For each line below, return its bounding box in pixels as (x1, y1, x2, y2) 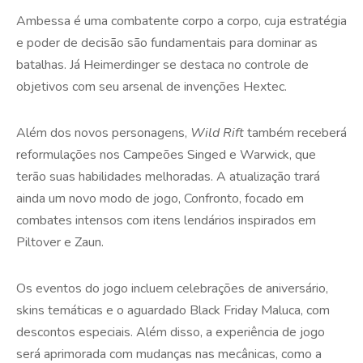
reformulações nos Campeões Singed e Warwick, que (16, 145, 316, 164)
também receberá (244, 123, 347, 142)
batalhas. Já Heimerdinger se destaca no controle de (16, 55, 309, 74)
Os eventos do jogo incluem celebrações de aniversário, (16, 279, 328, 297)
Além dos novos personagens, (16, 123, 190, 142)
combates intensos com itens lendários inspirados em (16, 211, 316, 229)
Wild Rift (190, 123, 244, 142)
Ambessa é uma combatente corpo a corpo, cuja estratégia (16, 11, 347, 30)
